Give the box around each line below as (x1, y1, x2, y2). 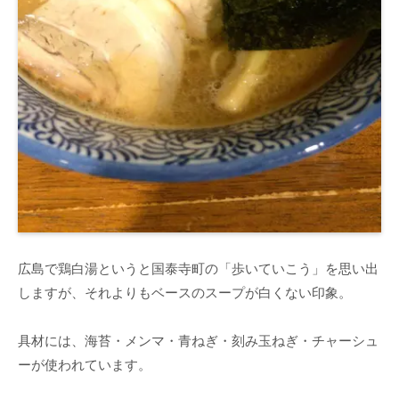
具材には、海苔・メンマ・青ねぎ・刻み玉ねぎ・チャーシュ (18, 332, 379, 348)
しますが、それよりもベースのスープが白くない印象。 (18, 284, 352, 300)
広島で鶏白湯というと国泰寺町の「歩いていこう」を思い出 (18, 260, 379, 276)
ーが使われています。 (18, 356, 151, 372)
